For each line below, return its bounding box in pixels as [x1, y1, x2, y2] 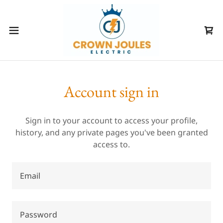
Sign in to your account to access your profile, [25, 115, 198, 126]
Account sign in [64, 81, 159, 102]
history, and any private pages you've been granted [15, 127, 208, 138]
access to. [93, 139, 130, 150]
